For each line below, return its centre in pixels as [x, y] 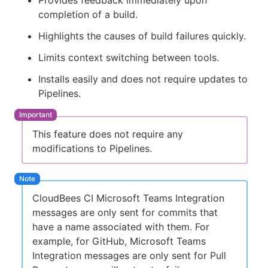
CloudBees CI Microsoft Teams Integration [128, 198]
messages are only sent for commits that [125, 212]
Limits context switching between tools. [129, 58]
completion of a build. [88, 15]
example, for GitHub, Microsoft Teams [119, 241]
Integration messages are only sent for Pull [129, 255]
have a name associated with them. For [121, 226]
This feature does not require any [108, 134]
